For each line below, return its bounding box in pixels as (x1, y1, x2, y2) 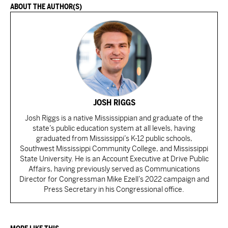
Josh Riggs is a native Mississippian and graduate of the (25, 114, 203, 122)
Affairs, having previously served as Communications (28, 165, 200, 173)
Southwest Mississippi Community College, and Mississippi (20, 145, 208, 153)
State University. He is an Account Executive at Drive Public (19, 155, 209, 163)
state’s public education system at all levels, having (33, 124, 195, 132)
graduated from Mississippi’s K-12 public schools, (36, 134, 192, 142)
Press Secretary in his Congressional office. (44, 185, 184, 193)
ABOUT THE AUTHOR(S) (10, 3, 82, 11)
